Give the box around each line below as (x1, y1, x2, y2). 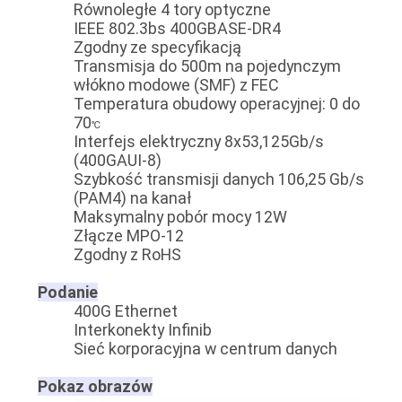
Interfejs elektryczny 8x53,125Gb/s (73, 131, 324, 151)
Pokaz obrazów (37, 376, 153, 396)
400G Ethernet (73, 301, 178, 320)
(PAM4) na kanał (73, 188, 191, 207)
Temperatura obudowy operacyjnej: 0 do (73, 93, 360, 113)
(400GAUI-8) (73, 150, 162, 170)
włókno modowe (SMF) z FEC (73, 74, 279, 94)
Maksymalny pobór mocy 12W (73, 206, 287, 226)
